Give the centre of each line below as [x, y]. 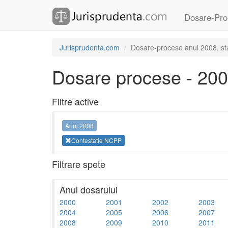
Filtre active [75, 101]
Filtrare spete [79, 164]
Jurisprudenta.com [90, 47]
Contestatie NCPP [96, 140]
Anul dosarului [89, 189]
